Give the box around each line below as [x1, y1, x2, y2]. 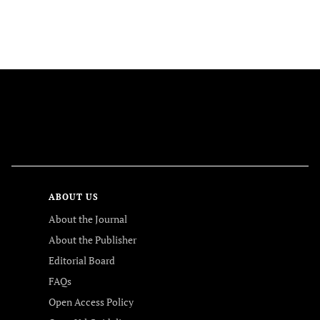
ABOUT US [49, 191, 99, 202]
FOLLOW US [131, 130, 189, 144]
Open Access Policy [49, 295, 134, 309]
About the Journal [49, 212, 127, 226]
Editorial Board [49, 254, 115, 267]
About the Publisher [49, 233, 136, 246]
